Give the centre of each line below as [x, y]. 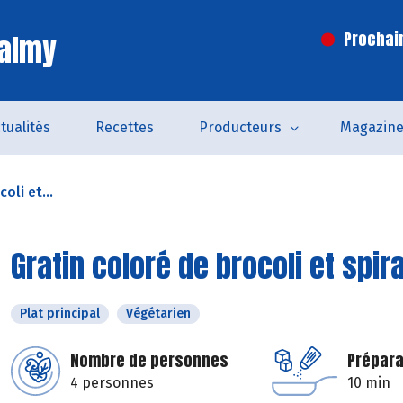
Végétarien [158, 313]
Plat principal [60, 313]
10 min [369, 383]
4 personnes [112, 383]
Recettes [125, 127]
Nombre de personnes [149, 360]
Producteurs [240, 127]
